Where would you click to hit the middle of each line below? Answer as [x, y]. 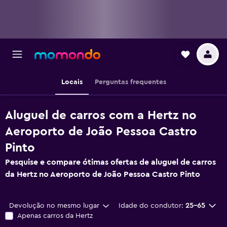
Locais [72, 82]
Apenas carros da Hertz [55, 216]
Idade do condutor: [151, 206]
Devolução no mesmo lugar [54, 206]
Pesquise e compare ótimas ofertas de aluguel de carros [110, 162]
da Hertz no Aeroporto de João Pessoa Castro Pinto [103, 174]
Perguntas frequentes [130, 82]
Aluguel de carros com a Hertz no [101, 116]
